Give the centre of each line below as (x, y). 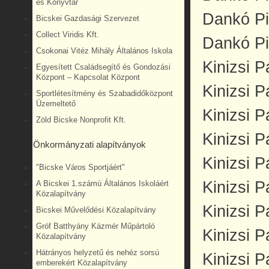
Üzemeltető (56, 104)
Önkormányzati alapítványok (89, 145)
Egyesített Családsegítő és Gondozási (103, 67)
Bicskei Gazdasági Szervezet (88, 18)
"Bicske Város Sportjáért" (80, 167)
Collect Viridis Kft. (68, 35)
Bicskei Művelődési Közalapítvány (96, 210)
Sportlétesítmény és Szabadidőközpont (104, 93)
